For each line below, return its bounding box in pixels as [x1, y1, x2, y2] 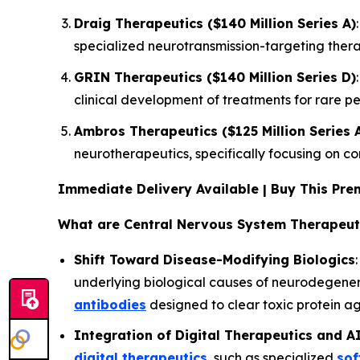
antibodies [74, 296, 146, 313]
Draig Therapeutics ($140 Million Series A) [74, 15, 356, 32]
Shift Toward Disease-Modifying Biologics [74, 251, 355, 268]
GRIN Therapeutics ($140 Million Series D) [74, 68, 356, 85]
